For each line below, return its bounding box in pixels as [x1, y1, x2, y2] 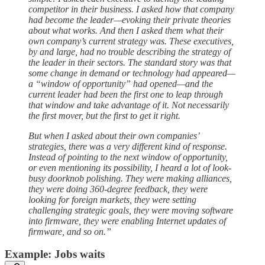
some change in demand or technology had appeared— [28, 67, 235, 78]
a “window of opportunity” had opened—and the [28, 78, 213, 89]
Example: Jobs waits [5, 248, 105, 261]
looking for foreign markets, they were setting [28, 194, 196, 205]
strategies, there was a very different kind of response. [28, 141, 227, 151]
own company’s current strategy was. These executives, [28, 35, 234, 46]
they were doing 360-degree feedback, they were [28, 183, 208, 194]
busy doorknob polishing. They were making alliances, [28, 173, 232, 183]
